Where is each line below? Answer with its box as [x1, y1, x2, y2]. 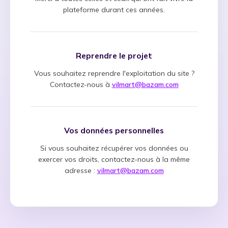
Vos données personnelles [64, 125, 164, 135]
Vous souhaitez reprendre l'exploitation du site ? [34, 69, 194, 78]
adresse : [64, 165, 95, 175]
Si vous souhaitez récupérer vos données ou [40, 143, 188, 153]
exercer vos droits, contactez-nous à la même [38, 154, 190, 164]
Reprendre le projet [76, 51, 152, 61]
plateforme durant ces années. [63, 5, 165, 15]
